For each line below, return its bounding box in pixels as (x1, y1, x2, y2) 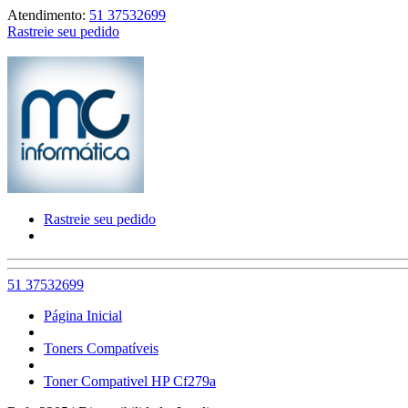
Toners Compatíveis (44, 341, 158, 356)
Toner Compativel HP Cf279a (44, 373, 216, 389)
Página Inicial (44, 308, 122, 323)
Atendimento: (7, 7, 89, 23)
